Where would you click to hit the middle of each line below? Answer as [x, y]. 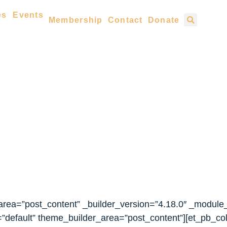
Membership [75, 20]
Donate [164, 20]
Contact [125, 20]
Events [28, 15]
